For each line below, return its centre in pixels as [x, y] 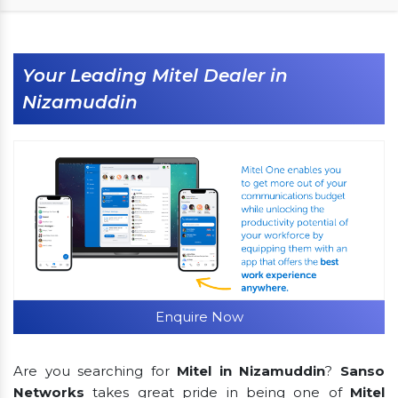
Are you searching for [96, 370]
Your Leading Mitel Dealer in [155, 75]
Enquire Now [199, 316]
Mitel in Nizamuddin [251, 370]
